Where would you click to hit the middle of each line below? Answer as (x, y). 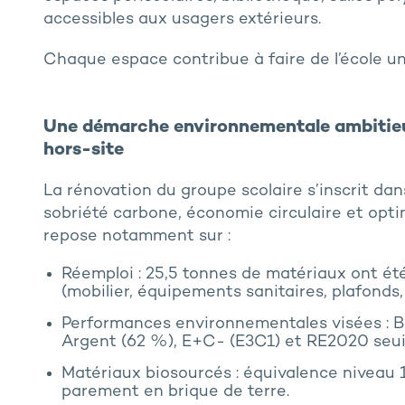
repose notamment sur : (137, 237)
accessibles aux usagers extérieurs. (182, 20)
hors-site (83, 151)
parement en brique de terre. (175, 392)
